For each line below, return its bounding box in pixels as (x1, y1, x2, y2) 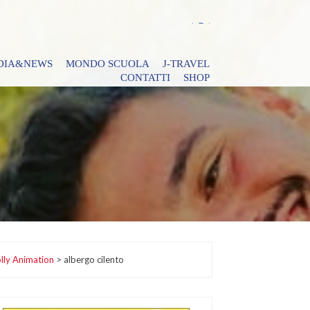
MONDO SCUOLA (66, 58, 149, 69)
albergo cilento (63, 254, 124, 265)
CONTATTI (120, 72, 170, 83)
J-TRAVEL (163, 58, 210, 69)
